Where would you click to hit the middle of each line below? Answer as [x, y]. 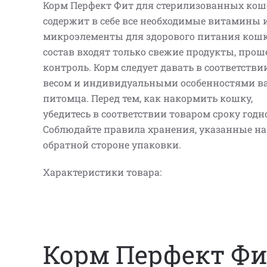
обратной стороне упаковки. [112, 144]
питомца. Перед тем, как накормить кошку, [148, 98]
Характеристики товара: [102, 172]
